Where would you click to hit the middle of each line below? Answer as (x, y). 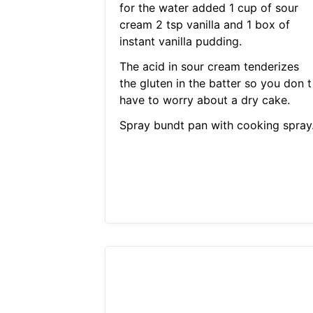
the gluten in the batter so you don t (215, 83)
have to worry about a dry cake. (204, 100)
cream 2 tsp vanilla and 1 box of (204, 25)
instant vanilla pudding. (180, 42)
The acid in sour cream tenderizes (209, 67)
